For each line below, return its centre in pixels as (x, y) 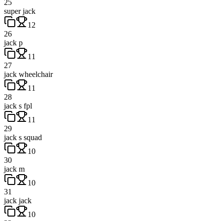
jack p (13, 42)
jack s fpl (18, 106)
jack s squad (23, 137)
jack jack (18, 200)
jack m (14, 169)
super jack (20, 11)
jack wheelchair (28, 74)
